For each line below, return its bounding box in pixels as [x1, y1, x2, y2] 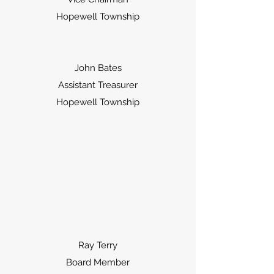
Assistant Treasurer [58, 80, 138, 91]
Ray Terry [78, 240, 117, 251]
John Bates [74, 62, 122, 73]
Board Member [66, 257, 130, 268]
